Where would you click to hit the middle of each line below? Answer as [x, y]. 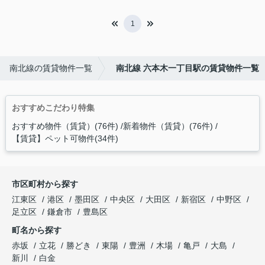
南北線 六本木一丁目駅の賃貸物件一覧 [188, 68]
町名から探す [37, 230]
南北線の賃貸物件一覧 [51, 68]
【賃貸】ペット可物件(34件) [65, 139]
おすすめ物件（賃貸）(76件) [65, 126]
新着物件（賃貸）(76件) [168, 126]
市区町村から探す [45, 184]
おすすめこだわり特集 [53, 108]
